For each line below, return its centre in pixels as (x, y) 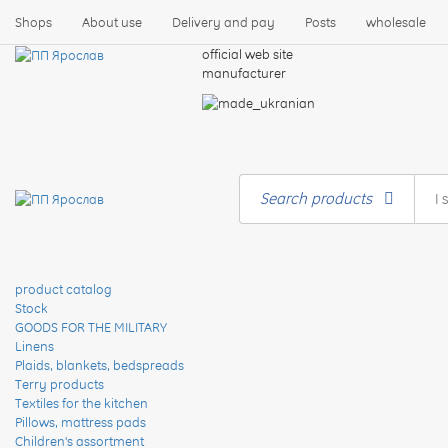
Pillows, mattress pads (80, 421)
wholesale (396, 22)
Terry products (59, 383)
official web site (247, 54)
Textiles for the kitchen (81, 402)
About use (112, 22)
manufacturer (243, 73)
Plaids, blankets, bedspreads (99, 364)
